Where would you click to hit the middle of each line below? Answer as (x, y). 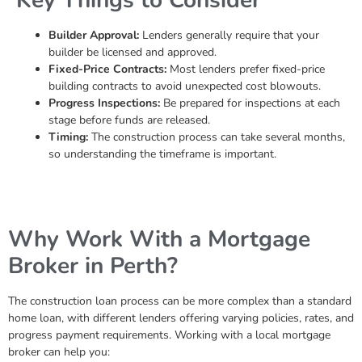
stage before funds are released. (129, 120)
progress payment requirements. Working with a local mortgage (169, 335)
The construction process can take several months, (217, 137)
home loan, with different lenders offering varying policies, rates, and (181, 318)
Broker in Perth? (93, 265)
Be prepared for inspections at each (250, 103)
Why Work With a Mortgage (159, 239)
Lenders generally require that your (229, 35)
